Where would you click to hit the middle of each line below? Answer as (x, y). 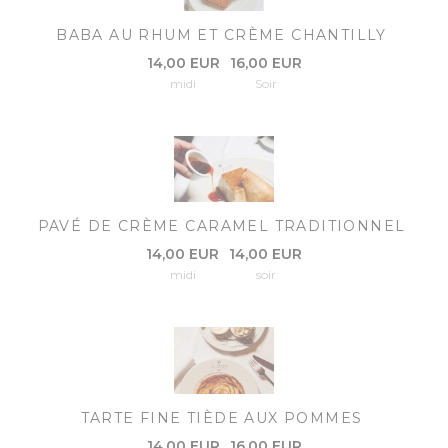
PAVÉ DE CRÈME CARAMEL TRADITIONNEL (221, 226)
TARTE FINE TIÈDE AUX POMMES (221, 417)
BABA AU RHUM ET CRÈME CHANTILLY (221, 34)
